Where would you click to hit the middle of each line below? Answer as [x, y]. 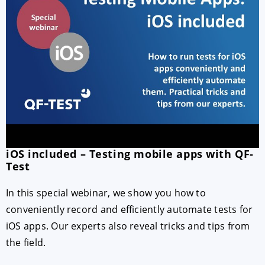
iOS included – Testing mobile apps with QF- [130, 153]
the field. [26, 242]
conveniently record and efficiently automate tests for [130, 209]
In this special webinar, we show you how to [106, 193]
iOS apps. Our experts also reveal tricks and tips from [128, 226]
